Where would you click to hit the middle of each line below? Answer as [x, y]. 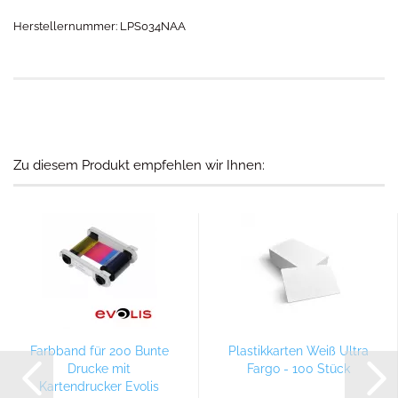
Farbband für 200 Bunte [99, 351]
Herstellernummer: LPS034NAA [99, 26]
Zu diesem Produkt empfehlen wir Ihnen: [139, 165]
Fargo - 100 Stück [298, 369]
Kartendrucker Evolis [99, 386]
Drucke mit [99, 369]
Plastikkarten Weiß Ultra [298, 351]
